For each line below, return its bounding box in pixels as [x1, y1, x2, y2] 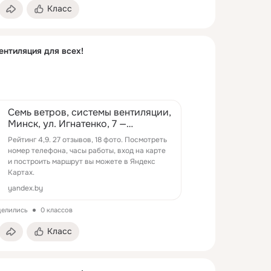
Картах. [8, 167, 34, 177]
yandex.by [8, 183, 43, 193]
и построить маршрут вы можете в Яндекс [8, 156, 155, 166]
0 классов [41, 205, 73, 214]
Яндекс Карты [8, 128, 72, 142]
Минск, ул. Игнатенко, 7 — [8, 117, 126, 130]
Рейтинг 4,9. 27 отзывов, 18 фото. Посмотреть [8, 134, 167, 145]
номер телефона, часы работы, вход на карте [8, 145, 166, 155]
